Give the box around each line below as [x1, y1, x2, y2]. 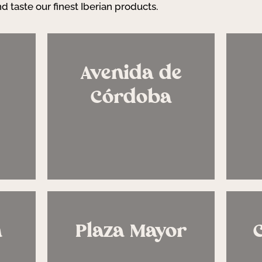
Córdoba [91, 84, 171, 109]
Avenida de [80, 60, 182, 85]
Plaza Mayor [75, 218, 187, 243]
